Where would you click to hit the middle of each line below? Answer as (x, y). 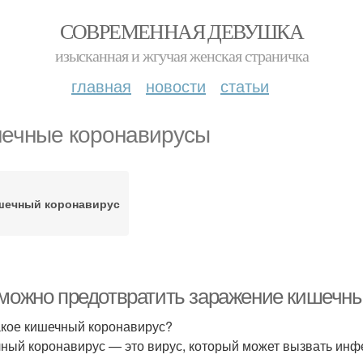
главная (101, 85)
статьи (245, 85)
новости (176, 85)
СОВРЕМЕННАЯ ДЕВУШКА (181, 31)
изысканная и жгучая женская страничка (181, 56)
